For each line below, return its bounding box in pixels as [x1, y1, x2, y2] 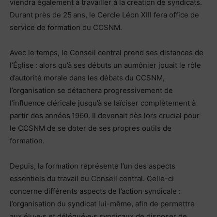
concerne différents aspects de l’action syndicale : [10, 186, 180, 196]
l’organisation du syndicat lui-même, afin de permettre [10, 199, 195, 208]
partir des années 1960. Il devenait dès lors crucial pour [10, 110, 200, 120]
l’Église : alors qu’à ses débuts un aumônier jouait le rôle [10, 60, 201, 70]
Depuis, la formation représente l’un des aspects [10, 161, 175, 170]
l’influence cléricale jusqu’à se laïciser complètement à [10, 98, 196, 108]
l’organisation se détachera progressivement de [10, 85, 173, 95]
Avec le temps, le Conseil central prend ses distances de [10, 47, 203, 57]
